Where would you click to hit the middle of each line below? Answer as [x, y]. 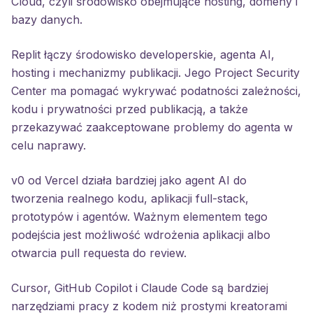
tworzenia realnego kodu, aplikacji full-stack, [130, 198]
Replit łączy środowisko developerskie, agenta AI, [143, 54]
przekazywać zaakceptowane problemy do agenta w [152, 127]
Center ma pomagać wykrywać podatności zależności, [156, 91]
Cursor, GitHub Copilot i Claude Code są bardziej [140, 288]
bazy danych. [47, 20]
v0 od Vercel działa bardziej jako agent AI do [129, 180]
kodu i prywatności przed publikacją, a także [130, 109]
